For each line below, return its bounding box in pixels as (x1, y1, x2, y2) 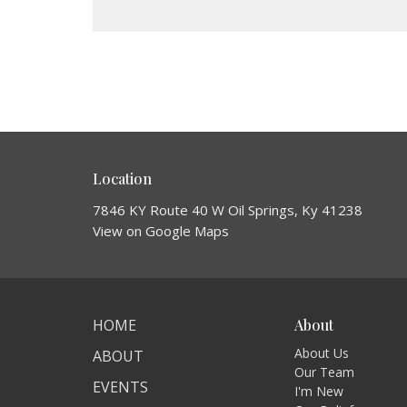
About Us (294, 343, 350, 362)
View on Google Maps (93, 222, 229, 241)
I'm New (294, 382, 344, 400)
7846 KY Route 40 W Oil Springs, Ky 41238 (93, 201, 362, 220)
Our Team (294, 362, 355, 381)
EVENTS (93, 377, 148, 398)
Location (93, 168, 152, 188)
